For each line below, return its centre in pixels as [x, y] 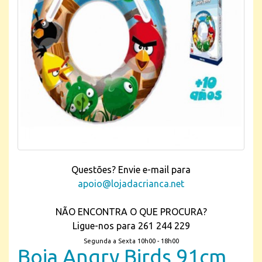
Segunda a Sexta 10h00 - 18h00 [131, 241]
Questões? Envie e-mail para [131, 170]
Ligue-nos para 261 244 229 [131, 226]
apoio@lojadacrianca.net [131, 184]
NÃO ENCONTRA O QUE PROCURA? [131, 212]
